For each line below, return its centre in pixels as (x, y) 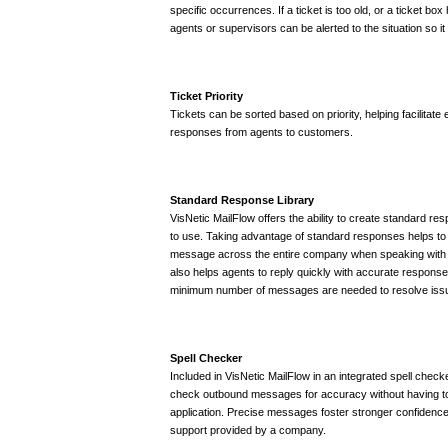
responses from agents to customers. (261, 131)
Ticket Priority (206, 95)
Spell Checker (206, 357)
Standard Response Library (242, 199)
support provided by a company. (248, 429)
